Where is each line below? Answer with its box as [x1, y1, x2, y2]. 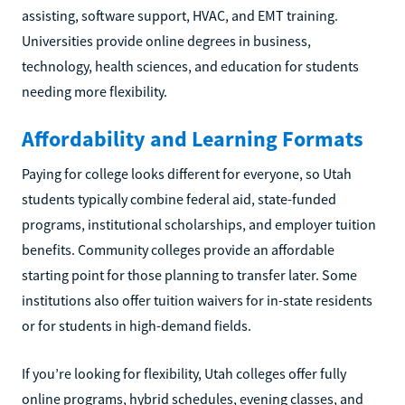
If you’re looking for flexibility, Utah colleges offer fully [22, 364, 346, 382]
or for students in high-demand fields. [22, 316, 251, 334]
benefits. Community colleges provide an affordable [22, 240, 334, 259]
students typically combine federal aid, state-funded [22, 190, 336, 208]
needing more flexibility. [22, 82, 167, 100]
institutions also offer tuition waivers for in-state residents [22, 291, 372, 309]
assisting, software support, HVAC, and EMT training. [22, 6, 338, 24]
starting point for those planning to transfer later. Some [22, 266, 357, 284]
